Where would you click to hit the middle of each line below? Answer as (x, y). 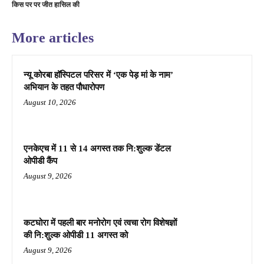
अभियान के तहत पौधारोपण (64, 87)
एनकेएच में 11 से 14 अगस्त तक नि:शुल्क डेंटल (97, 149)
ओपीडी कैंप (40, 161)
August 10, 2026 (50, 102)
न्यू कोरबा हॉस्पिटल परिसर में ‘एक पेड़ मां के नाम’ (98, 75)
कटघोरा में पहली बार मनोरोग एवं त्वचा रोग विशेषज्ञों (100, 223)
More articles (53, 37)
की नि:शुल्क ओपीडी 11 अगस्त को (76, 235)
